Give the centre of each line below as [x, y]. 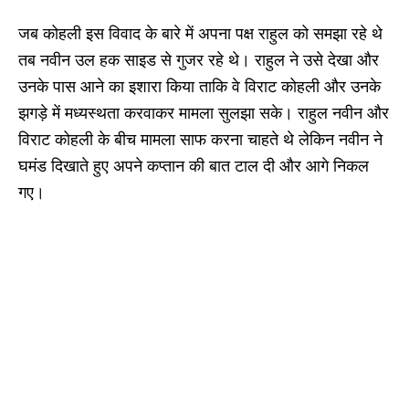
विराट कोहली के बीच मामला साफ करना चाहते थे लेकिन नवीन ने [200, 140]
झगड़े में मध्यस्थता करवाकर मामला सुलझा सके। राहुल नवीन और [204, 114]
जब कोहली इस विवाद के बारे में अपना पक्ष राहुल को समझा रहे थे [200, 34]
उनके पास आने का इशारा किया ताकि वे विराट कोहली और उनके [199, 87]
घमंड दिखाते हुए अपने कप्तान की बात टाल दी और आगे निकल [194, 167]
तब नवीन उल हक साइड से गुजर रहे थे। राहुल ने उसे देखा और [199, 61]
